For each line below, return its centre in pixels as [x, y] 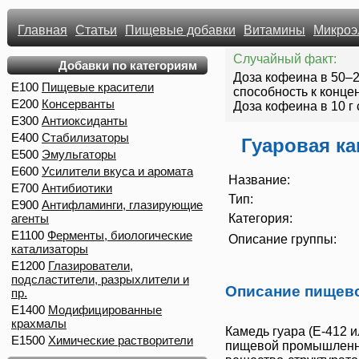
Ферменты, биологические [120, 235]
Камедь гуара [265, 332]
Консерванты [78, 104]
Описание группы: [282, 240]
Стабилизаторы [85, 137]
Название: [259, 180]
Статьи [96, 30]
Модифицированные [105, 310]
